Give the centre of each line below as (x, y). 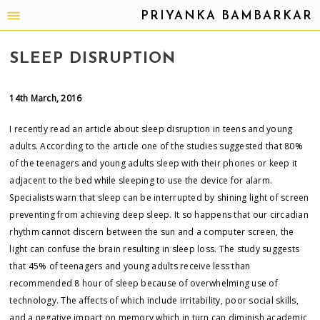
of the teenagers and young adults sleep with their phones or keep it (154, 164)
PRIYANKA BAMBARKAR (227, 16)
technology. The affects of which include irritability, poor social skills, (154, 301)
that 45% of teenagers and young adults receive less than (130, 266)
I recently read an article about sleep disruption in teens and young (151, 129)
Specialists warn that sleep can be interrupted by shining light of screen (159, 198)
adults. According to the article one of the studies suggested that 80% (156, 146)
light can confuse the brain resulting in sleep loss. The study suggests (155, 249)
